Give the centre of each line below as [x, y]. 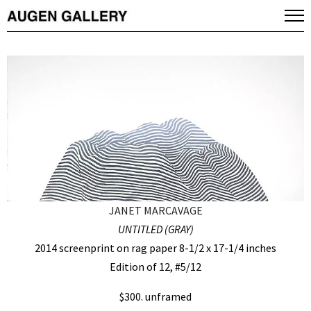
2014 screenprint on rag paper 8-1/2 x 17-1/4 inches [155, 248]
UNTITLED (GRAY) [155, 229]
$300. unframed [155, 297]
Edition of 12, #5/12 [155, 267]
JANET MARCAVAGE [155, 211]
